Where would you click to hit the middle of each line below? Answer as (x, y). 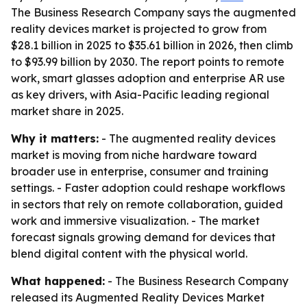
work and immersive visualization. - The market (135, 221)
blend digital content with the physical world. (129, 254)
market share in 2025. (67, 111)
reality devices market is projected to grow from (139, 29)
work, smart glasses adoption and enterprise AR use (148, 78)
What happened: (58, 281)
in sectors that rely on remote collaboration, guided (147, 204)
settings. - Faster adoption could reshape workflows (148, 188)
